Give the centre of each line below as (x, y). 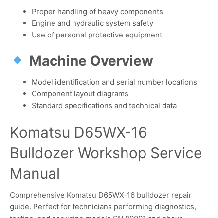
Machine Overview (91, 61)
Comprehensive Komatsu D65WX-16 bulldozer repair (101, 195)
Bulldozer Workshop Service (106, 153)
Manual (35, 173)
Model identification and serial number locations (114, 82)
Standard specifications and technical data (104, 105)
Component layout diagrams (80, 93)
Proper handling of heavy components (97, 11)
